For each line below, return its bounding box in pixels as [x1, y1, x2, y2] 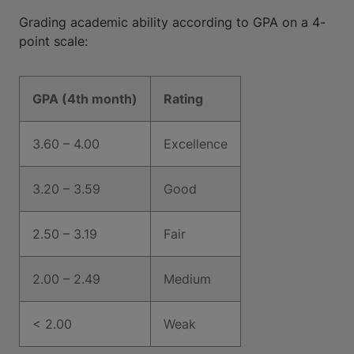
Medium [164, 271, 211, 287]
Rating [164, 91, 203, 107]
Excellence [164, 136, 228, 152]
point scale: [19, 33, 88, 49]
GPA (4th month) [32, 91, 137, 107]
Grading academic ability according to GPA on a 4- [19, 14, 326, 30]
